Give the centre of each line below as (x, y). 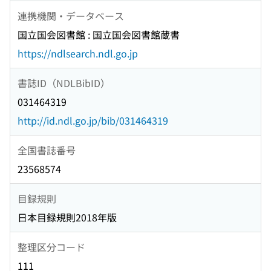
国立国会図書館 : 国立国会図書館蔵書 (99, 35)
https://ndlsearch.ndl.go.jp (78, 54)
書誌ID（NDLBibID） (64, 83)
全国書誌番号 (47, 150)
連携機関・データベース (71, 15)
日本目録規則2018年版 (67, 217)
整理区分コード (51, 247)
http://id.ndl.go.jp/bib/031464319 (93, 121)
